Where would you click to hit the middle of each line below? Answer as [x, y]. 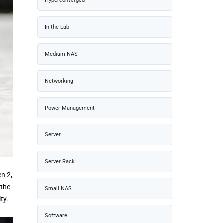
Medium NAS [61, 54]
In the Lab [57, 27]
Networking [59, 81]
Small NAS [58, 188]
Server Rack [60, 161]
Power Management [70, 108]
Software [56, 215]
